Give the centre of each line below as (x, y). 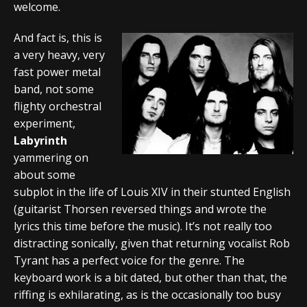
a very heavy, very (59, 54)
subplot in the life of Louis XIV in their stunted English (152, 192)
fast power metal (57, 72)
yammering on (51, 157)
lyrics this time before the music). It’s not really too (143, 226)
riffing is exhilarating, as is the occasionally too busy (147, 294)
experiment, (45, 123)
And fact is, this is (58, 37)
